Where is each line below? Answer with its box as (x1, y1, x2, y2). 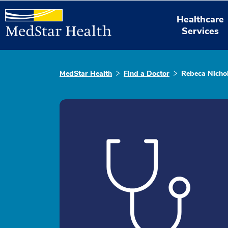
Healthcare (177, 13, 224, 25)
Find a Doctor (124, 69, 169, 78)
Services (182, 24, 219, 37)
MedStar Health (60, 69, 112, 78)
